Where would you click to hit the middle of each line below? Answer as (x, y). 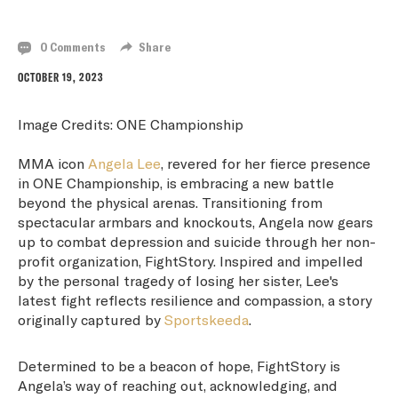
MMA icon (53, 163)
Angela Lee (124, 163)
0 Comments (72, 47)
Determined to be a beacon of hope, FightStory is (179, 366)
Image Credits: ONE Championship (131, 124)
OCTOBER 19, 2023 (61, 78)
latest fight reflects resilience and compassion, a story (195, 300)
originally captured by (91, 320)
